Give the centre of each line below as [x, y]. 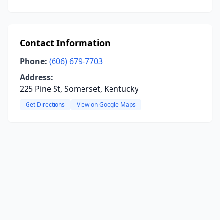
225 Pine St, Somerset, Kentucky [79, 89]
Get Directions [45, 104]
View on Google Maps [106, 104]
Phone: [33, 61]
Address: [36, 77]
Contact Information [65, 43]
